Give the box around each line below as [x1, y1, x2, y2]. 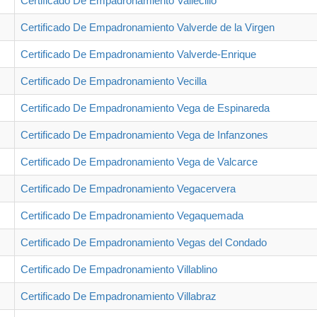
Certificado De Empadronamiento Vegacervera [21, 182, 236, 195]
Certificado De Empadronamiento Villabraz [21, 289, 217, 302]
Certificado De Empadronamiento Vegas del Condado [21, 236, 267, 248]
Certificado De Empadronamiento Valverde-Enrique [21, 47, 256, 60]
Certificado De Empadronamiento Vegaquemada [21, 209, 243, 221]
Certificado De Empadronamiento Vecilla [21, 74, 207, 87]
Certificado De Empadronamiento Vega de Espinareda [21, 101, 270, 114]
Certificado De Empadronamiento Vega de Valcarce [21, 155, 258, 168]
